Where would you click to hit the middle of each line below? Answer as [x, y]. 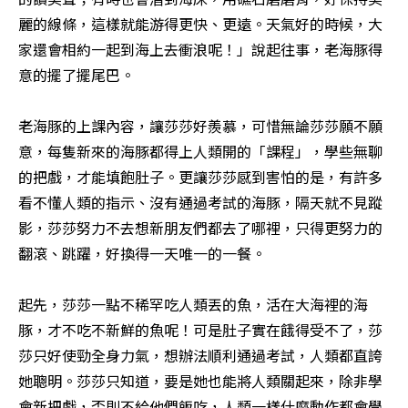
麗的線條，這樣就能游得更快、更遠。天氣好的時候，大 [200, 24]
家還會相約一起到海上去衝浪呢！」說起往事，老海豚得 [200, 50]
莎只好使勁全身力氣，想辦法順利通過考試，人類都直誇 [200, 356]
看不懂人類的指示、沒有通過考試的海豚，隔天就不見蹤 [200, 203]
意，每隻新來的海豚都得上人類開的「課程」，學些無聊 [200, 152]
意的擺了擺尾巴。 [76, 75]
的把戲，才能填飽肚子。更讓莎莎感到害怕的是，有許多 [200, 177]
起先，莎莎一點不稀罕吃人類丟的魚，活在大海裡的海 [193, 305]
